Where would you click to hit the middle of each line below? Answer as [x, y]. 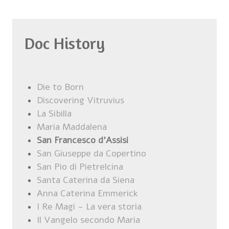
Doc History [65, 43]
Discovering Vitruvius [81, 100]
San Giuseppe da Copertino [91, 153]
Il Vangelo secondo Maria [88, 220]
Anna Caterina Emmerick [87, 193]
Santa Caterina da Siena [86, 180]
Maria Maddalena [72, 127]
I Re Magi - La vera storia [89, 206]
